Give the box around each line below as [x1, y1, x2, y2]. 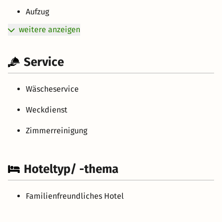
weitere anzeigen [19, 24, 80, 34]
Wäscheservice [26, 84, 79, 94]
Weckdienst [26, 105, 67, 114]
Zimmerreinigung [26, 125, 87, 135]
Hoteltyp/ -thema [24, 162, 118, 176]
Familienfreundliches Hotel [26, 191, 124, 201]
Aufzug [26, 6, 49, 16]
